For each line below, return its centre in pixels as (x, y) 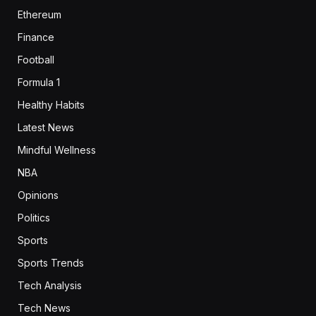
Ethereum (39, 14)
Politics (34, 217)
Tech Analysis (50, 285)
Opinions (38, 195)
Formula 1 (39, 82)
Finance (36, 37)
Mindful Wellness (57, 150)
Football (36, 59)
